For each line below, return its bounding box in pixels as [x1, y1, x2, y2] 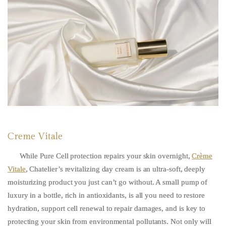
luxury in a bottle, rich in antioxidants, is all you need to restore [8, 191, 205, 200]
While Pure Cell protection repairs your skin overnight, [19, 152, 192, 160]
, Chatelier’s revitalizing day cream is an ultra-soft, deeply [25, 165, 205, 174]
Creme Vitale [8, 131, 63, 142]
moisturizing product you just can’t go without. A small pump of [8, 178, 208, 187]
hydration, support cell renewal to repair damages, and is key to [8, 204, 206, 213]
